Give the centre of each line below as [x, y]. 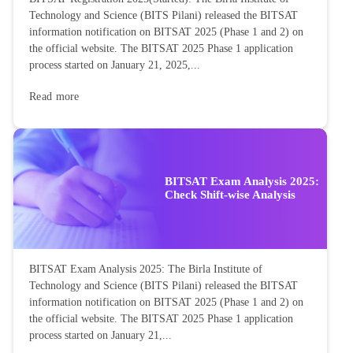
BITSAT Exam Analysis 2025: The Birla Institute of [146, 269]
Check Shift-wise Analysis [230, 195]
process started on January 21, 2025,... [115, 65]
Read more [54, 96]
